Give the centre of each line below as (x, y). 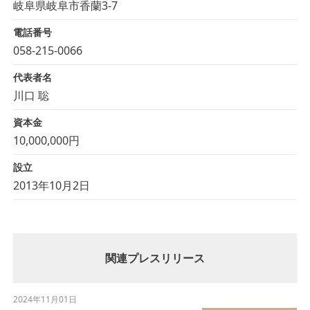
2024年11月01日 (45, 300)
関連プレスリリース (155, 258)
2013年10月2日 (51, 186)
